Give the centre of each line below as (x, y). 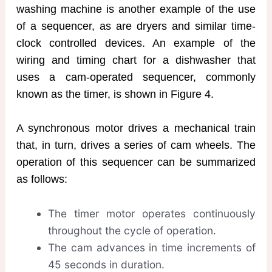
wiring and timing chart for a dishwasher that (136, 60)
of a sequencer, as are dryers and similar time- (136, 26)
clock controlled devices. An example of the (136, 43)
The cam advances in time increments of (152, 248)
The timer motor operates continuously (152, 214)
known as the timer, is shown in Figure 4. (115, 94)
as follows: (42, 179)
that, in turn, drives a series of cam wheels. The (136, 145)
